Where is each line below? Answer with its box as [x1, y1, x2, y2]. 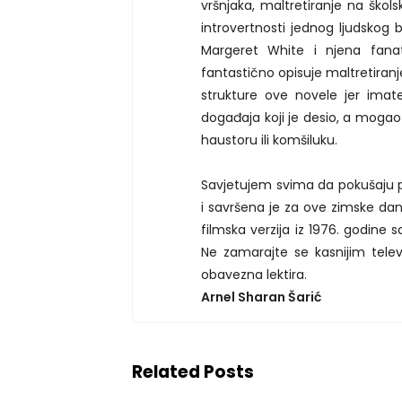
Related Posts [132, 359, 254, 384]
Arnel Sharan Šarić [201, 287, 321, 306]
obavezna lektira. [201, 265, 307, 284]
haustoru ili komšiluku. [201, 130, 337, 149]
